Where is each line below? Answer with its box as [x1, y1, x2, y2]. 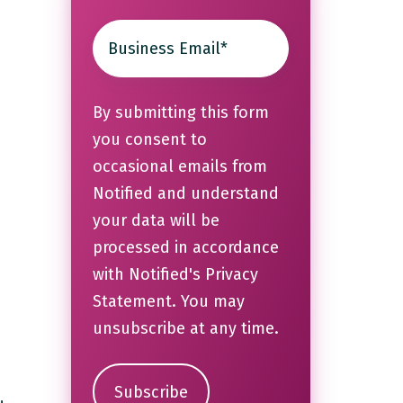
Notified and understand [92, 184, 279, 204]
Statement [92, 291, 172, 312]
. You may [171, 291, 245, 312]
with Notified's [92, 264, 205, 285]
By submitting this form [92, 103, 269, 123]
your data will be [92, 210, 219, 231]
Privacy [204, 264, 258, 285]
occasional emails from [92, 157, 267, 177]
